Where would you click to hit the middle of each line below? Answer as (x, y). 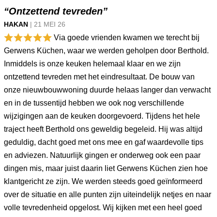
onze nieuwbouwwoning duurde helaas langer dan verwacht (107, 90)
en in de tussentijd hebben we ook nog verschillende (94, 103)
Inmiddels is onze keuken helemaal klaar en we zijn (92, 64)
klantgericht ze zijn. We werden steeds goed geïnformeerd (103, 181)
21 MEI (46, 24)
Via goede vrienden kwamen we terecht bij (126, 38)
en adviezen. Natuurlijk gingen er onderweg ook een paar (102, 155)
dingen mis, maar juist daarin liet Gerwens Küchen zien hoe (106, 168)
